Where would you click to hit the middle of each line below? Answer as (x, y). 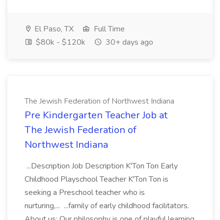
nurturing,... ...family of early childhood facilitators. (107, 206)
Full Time (108, 29)
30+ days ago (128, 42)
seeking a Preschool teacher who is (85, 192)
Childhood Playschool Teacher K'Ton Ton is (96, 179)
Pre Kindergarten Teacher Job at (96, 115)
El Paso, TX (53, 29)
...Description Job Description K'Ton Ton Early (101, 166)
